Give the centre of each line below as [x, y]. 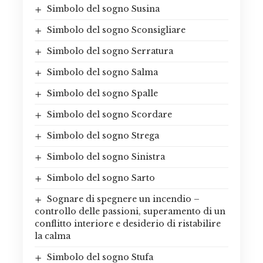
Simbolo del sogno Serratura [110, 51]
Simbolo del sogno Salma [102, 72]
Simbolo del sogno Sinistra [106, 156]
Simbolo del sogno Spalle [102, 93]
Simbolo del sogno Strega [103, 135]
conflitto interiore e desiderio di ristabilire [128, 223]
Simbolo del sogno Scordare [109, 114]
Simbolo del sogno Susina [103, 9]
